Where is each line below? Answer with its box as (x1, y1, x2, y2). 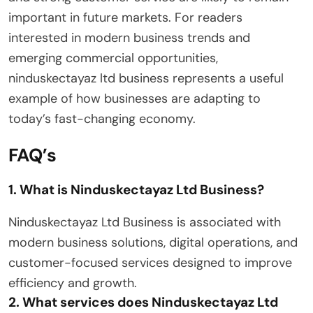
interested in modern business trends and (8, 29, 250, 46)
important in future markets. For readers (8, 8, 242, 26)
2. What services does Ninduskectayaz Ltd (8, 293, 278, 311)
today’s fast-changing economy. (8, 110, 196, 127)
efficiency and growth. (8, 274, 137, 291)
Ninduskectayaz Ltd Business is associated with (8, 213, 281, 231)
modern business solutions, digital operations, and (8, 233, 298, 251)
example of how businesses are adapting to (8, 89, 261, 107)
